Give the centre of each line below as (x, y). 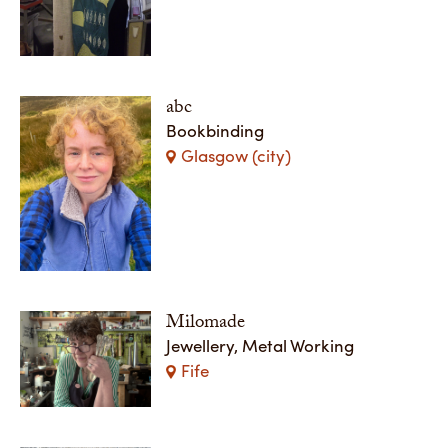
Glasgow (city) (236, 154)
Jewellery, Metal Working (260, 344)
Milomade (206, 323)
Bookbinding (215, 129)
